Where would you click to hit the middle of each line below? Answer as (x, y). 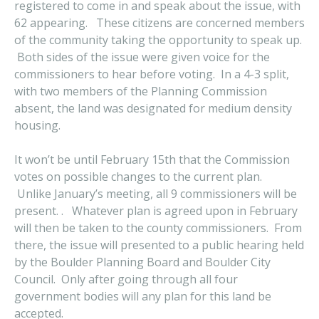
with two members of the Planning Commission (141, 91)
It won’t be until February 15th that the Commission (152, 159)
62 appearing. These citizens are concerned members (159, 23)
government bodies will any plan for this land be (143, 296)
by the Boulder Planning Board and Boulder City (142, 262)
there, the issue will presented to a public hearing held (159, 245)
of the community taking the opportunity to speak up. (158, 40)
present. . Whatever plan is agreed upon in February (156, 211)
